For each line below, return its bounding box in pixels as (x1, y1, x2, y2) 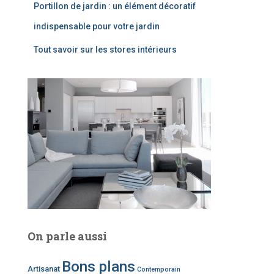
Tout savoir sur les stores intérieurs (34, 44, 177, 54)
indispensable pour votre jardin (34, 21, 160, 31)
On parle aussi (28, 228, 107, 243)
